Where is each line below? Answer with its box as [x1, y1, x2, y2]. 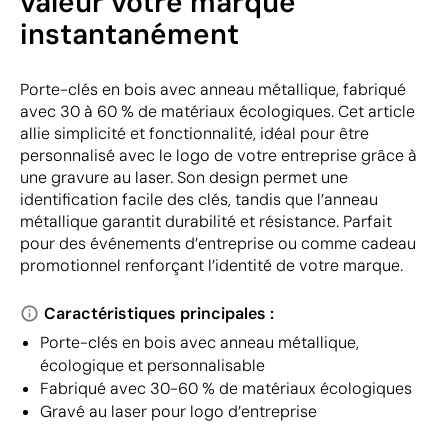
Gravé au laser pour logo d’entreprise [40, 400, 317, 422]
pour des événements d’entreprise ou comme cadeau [20, 232, 416, 254]
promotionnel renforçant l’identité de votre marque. [20, 254, 403, 276]
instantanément [20, 15, 239, 53]
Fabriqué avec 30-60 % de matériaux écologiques [40, 377, 412, 399]
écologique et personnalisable [40, 354, 265, 376]
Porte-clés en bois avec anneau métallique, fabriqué [20, 78, 406, 100]
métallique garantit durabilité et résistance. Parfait [20, 210, 392, 232]
